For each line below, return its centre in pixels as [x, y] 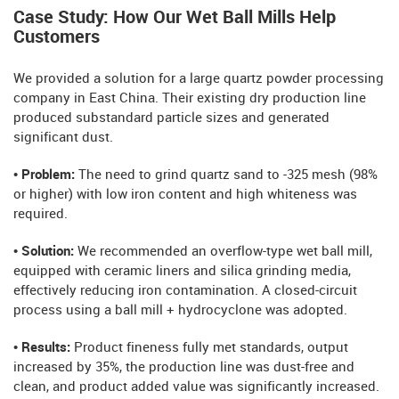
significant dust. [63, 138]
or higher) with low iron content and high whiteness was [185, 195]
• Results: [44, 348]
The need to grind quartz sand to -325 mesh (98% [228, 175]
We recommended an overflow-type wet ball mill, [225, 252]
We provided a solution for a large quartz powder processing [199, 79]
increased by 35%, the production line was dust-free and [184, 367]
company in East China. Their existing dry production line [190, 98]
